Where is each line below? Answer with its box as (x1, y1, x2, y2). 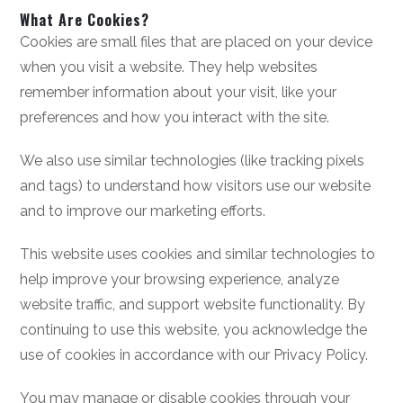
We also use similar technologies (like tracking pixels (20, 152, 365, 169)
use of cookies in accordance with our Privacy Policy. (20, 346, 369, 363)
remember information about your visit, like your (20, 84, 337, 101)
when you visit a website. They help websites (20, 58, 318, 76)
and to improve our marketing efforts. (20, 202, 266, 219)
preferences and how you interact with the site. (20, 109, 330, 126)
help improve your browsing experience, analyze (20, 271, 340, 288)
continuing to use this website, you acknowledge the (20, 321, 368, 338)
